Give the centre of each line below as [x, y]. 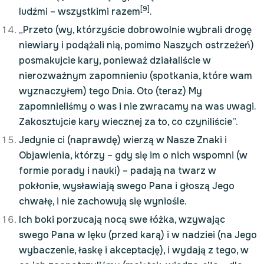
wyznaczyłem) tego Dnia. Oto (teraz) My [110, 91]
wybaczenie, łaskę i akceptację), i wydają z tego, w [134, 250]
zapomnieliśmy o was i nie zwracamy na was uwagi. [137, 106]
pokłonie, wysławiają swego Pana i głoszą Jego [127, 186]
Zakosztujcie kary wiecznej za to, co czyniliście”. [128, 122]
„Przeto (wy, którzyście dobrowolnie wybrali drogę [135, 30]
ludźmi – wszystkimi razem [80, 11]
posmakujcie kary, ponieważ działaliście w [115, 60]
